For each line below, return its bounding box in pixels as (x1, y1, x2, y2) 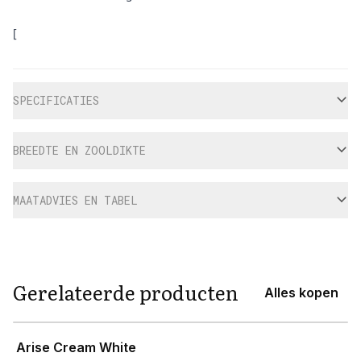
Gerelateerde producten (13, 278, 239, 307)
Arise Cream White (16, 339, 136, 356)
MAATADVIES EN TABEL (13, 193, 138, 209)
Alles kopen (264, 284, 338, 301)
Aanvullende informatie (12, 68, 155, 87)
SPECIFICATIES (13, 93, 99, 109)
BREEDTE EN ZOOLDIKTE (13, 143, 146, 159)
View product (12, 322, 93, 339)
